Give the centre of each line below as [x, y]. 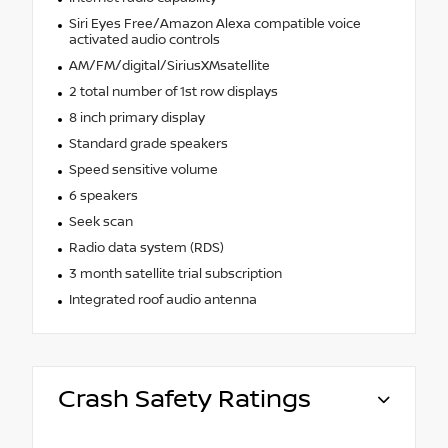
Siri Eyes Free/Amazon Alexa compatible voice [214, 23]
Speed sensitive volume [143, 169]
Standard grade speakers [148, 143]
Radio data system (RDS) [146, 247]
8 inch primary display [136, 117]
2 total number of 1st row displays [173, 91]
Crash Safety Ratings [184, 399]
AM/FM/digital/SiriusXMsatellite [169, 65]
